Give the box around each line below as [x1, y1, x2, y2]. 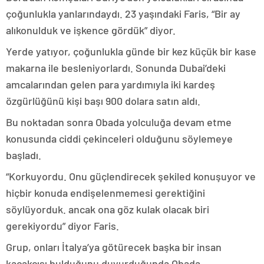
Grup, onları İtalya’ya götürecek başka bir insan [6, 240, 222, 253]
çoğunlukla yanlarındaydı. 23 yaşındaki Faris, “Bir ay [6, 7, 240, 20]
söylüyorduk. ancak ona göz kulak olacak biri [6, 203, 209, 216]
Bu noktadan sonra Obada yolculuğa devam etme [6, 115, 232, 128]
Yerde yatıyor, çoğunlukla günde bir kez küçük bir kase [6, 45, 256, 58]
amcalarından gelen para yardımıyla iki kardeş [6, 78, 215, 91]
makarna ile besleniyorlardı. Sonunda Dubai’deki [6, 61, 226, 74]
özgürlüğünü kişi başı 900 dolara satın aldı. [6, 94, 200, 107]
